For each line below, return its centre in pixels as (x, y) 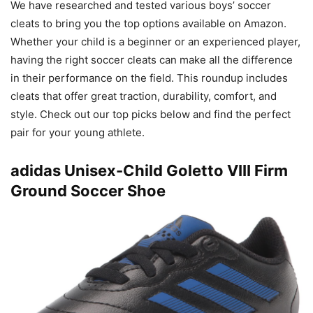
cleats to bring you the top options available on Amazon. (148, 23)
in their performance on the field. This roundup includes (149, 78)
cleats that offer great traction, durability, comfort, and (144, 96)
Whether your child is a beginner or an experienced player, (155, 41)
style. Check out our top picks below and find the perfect (151, 114)
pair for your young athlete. (78, 132)
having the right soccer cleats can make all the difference (152, 59)
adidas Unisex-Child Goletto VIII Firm (149, 170)
